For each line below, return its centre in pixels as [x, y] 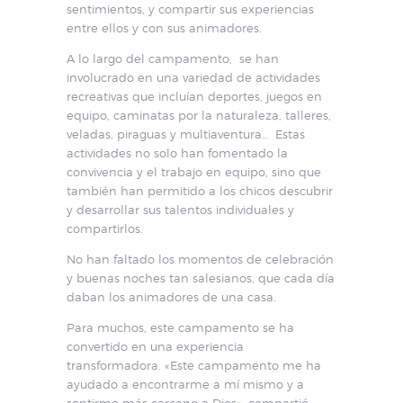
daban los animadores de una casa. [171, 296]
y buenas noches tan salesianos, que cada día [201, 278]
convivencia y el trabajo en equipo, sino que [194, 171]
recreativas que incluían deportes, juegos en [194, 96]
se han [259, 58]
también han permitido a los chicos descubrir [200, 190]
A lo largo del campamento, [149, 58]
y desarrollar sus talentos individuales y [180, 209]
